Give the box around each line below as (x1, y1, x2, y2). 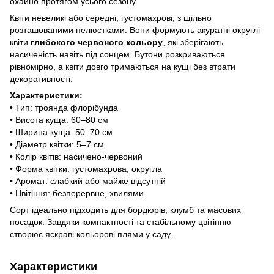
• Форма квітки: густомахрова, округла (10, 163, 162, 174)
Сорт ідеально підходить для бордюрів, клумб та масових (10, 204, 241, 215)
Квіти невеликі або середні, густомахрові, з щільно (10, 12, 212, 23)
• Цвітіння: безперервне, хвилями (10, 188, 144, 198)
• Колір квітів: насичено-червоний (10, 151, 143, 161)
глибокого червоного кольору (31, 37, 163, 47)
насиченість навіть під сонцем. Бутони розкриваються (10, 49, 225, 59)
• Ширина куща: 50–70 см (10, 127, 113, 137)
